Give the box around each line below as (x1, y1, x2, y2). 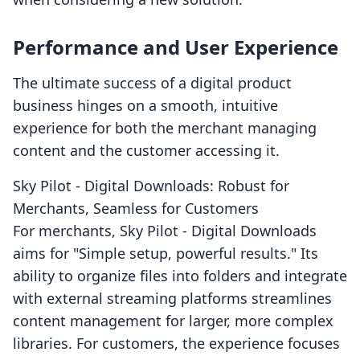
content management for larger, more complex (13, 311, 333, 331)
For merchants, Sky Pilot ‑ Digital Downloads (13, 221, 317, 241)
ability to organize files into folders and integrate (13, 266, 347, 286)
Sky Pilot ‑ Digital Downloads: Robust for (13, 176, 289, 196)
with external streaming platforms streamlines (13, 288, 332, 309)
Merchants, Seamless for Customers (13, 198, 259, 219)
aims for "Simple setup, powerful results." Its (13, 243, 318, 264)
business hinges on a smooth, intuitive (13, 96, 278, 116)
